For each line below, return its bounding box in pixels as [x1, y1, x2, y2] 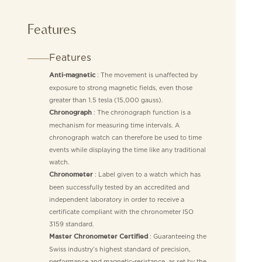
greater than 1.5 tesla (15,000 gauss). [49, 96, 163, 104]
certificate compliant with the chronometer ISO [49, 208, 194, 215]
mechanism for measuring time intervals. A [49, 121, 180, 129]
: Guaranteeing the [147, 232, 206, 240]
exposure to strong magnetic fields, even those [49, 84, 192, 91]
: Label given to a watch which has [92, 170, 201, 178]
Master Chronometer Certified [49, 233, 148, 240]
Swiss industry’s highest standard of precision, [49, 245, 191, 253]
